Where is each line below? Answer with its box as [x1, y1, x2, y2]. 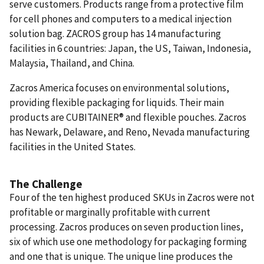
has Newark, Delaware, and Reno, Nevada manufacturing [9, 125, 250, 138]
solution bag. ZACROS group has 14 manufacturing [9, 27, 221, 40]
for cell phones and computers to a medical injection [9, 12, 232, 25]
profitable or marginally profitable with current [9, 205, 210, 219]
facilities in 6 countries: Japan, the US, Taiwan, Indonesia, [9, 41, 251, 55]
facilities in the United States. [9, 140, 136, 153]
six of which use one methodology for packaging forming [9, 235, 247, 248]
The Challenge [9, 176, 82, 191]
